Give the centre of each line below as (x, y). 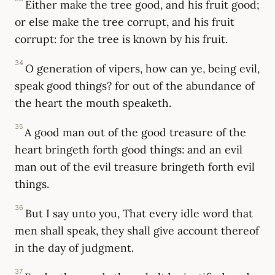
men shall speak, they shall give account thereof (137, 230)
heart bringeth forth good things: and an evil (129, 149)
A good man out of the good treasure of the (136, 132)
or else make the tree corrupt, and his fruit (125, 21)
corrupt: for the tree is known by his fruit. (121, 39)
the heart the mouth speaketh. (93, 103)
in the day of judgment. (74, 247)
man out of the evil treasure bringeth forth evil (135, 166)
